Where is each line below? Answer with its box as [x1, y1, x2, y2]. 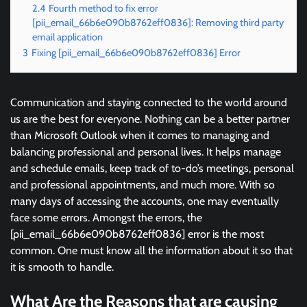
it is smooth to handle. [10, 260, 114, 274]
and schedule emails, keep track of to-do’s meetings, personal [10, 162, 294, 175]
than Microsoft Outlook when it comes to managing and [10, 129, 269, 143]
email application [32, 31, 103, 44]
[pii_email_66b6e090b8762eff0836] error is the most [10, 228, 264, 241]
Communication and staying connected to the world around [10, 96, 287, 110]
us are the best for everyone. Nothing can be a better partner [10, 112, 290, 126]
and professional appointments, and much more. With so [10, 178, 275, 192]
